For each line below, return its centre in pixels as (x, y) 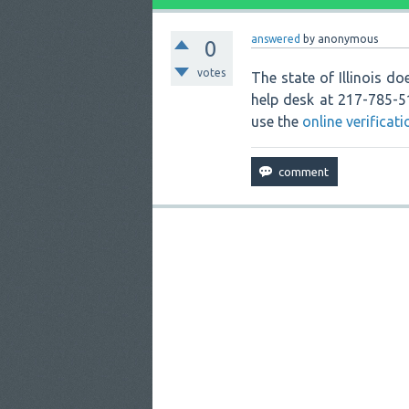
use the (277, 121)
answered (276, 39)
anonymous (348, 39)
